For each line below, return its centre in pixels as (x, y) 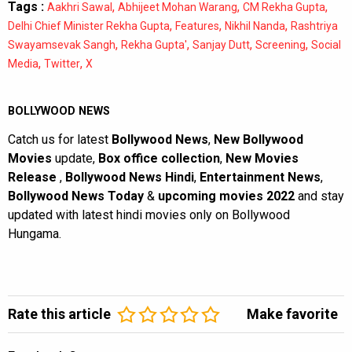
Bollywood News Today (76, 196)
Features (197, 26)
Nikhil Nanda (255, 26)
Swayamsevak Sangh (62, 44)
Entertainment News (260, 177)
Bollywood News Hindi (130, 177)
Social (326, 44)
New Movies (262, 158)
